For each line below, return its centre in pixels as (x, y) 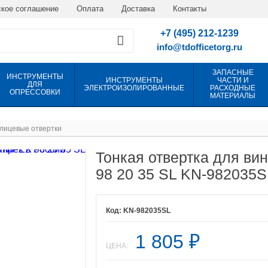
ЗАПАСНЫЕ (233, 72)
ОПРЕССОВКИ (35, 92)
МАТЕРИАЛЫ (233, 96)
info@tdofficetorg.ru (200, 47)
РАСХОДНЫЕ (233, 88)
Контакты (190, 9)
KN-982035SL (147, 211)
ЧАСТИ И (233, 80)
